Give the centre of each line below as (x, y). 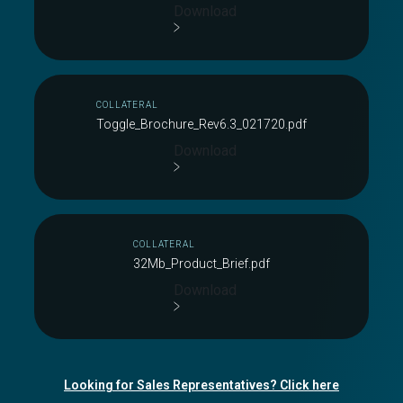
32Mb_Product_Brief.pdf (201, 264)
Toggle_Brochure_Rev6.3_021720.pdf (201, 124)
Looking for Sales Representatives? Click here (201, 385)
